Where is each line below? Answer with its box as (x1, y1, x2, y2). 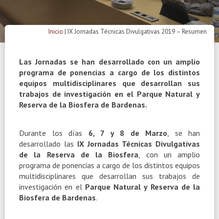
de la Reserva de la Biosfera (19, 149, 139, 159)
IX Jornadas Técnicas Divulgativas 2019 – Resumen (67, 27, 207, 36)
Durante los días (19, 128, 88, 138)
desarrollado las (19, 138, 77, 149)
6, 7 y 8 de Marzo (88, 128, 167, 138)
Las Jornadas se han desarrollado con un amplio (19, 56, 200, 66)
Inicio (48, 27, 63, 36)
